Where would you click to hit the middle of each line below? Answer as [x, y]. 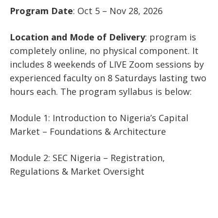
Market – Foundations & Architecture [88, 131]
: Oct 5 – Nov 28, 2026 [118, 10]
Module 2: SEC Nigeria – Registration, [87, 157]
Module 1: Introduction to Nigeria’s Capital [99, 118]
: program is [171, 37]
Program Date [41, 10]
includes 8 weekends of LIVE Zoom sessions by [107, 64]
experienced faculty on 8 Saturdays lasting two [108, 78]
